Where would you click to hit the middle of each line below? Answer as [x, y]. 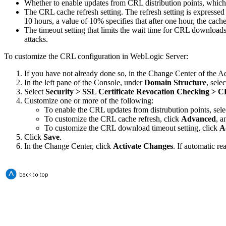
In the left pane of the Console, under [84, 82]
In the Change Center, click [69, 146]
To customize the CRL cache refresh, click [113, 119]
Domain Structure [175, 82]
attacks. [36, 39]
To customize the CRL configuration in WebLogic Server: [96, 56]
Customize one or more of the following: [89, 100]
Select [35, 91]
